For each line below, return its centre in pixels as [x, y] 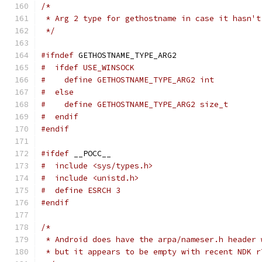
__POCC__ [90, 154]
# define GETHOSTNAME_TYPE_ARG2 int [127, 80]
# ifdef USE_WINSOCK [88, 68]
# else [57, 92]
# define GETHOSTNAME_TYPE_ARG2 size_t [135, 104]
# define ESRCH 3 [81, 190]
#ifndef [57, 55]
